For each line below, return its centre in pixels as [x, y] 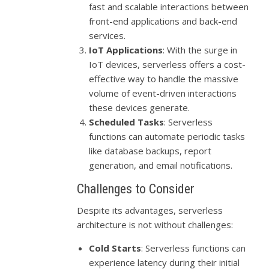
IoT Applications [126, 50]
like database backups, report [150, 150]
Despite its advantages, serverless [150, 210]
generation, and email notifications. [161, 165]
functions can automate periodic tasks [167, 136]
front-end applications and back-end [163, 21]
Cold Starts [115, 248]
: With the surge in [200, 50]
